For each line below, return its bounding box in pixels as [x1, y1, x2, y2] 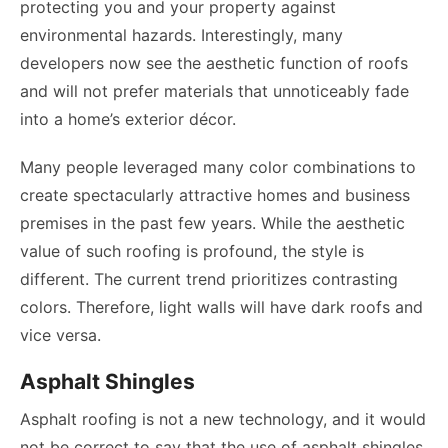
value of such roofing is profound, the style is [20, 241, 364, 261]
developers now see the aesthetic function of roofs [20, 53, 408, 73]
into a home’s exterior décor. [20, 109, 236, 129]
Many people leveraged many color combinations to [20, 157, 416, 177]
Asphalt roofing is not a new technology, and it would [20, 409, 426, 429]
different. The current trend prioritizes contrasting [20, 269, 398, 289]
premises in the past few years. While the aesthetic [20, 213, 405, 233]
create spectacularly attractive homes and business [20, 185, 410, 205]
